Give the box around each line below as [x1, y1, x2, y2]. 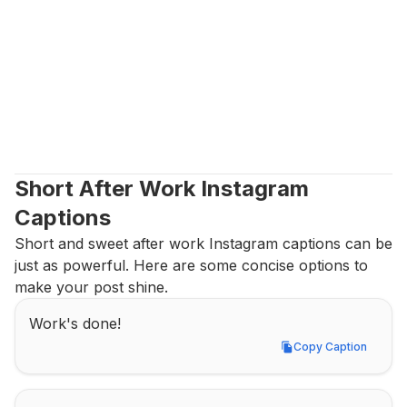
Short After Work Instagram [15, 175, 309, 202]
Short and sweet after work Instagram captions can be [15, 234, 392, 253]
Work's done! [29, 314, 121, 333]
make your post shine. [15, 278, 168, 296]
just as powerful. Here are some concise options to [15, 256, 368, 274]
